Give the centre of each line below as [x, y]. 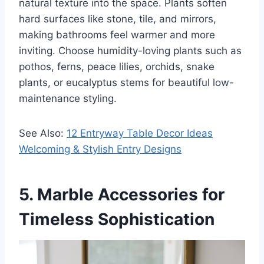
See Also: [43, 133]
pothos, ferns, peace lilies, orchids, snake [117, 67]
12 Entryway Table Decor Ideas [140, 133]
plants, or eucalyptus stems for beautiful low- [126, 83]
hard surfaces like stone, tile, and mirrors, [118, 19]
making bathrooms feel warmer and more [117, 35]
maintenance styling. [68, 99]
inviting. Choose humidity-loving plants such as [130, 51]
